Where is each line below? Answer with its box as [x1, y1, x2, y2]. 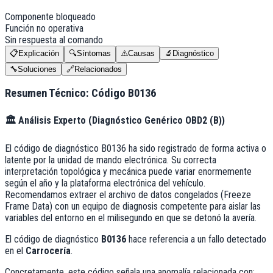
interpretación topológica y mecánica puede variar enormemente [5, 166, 252, 177]
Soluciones [18, 64, 57, 74]
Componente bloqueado [5, 10, 96, 23]
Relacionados [74, 64, 122, 74]
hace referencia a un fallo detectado [126, 233, 266, 245]
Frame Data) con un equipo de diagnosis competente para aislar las [5, 200, 261, 212]
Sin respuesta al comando [5, 34, 103, 46]
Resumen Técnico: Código [5, 87, 128, 101]
